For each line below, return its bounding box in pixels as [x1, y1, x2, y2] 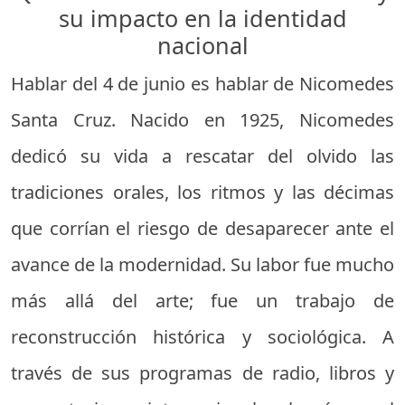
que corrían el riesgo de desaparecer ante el [11, 215, 394, 240]
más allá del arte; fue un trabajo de [11, 287, 394, 313]
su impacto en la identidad [58, 2, 347, 33]
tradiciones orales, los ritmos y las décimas [11, 179, 394, 204]
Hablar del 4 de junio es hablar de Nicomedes [11, 71, 394, 96]
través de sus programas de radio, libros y [11, 360, 394, 385]
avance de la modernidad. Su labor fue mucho [11, 251, 394, 277]
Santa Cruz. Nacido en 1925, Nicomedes [11, 107, 394, 132]
